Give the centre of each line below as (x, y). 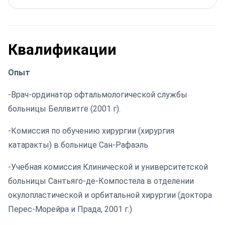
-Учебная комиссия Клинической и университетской (108, 167)
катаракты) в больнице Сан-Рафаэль (78, 145)
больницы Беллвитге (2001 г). (64, 109)
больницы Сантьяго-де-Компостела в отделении (101, 181)
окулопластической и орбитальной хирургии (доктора (110, 195)
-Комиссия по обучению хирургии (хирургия (91, 131)
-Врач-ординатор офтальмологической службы (98, 95)
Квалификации (62, 49)
